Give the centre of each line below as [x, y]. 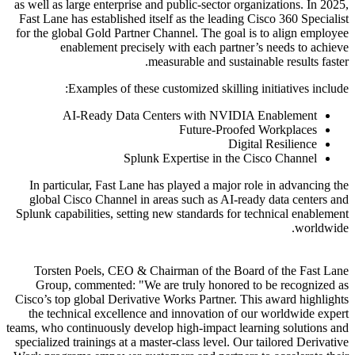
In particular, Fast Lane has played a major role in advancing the [189, 185]
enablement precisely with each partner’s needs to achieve [204, 47]
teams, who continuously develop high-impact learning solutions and [177, 327]
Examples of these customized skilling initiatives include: [208, 88]
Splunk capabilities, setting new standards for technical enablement [182, 213]
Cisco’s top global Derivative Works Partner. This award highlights [182, 299]
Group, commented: [87, 284]
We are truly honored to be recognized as [246, 284]
